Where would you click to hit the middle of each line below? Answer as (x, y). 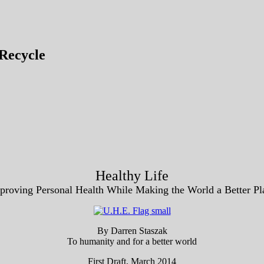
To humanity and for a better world (132, 241)
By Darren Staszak (132, 230)
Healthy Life (132, 175)
